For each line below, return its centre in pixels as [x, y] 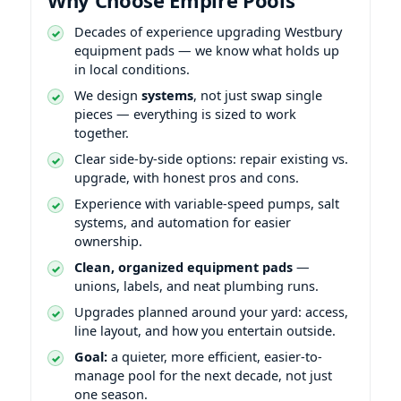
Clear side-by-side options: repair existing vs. [211, 158]
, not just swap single [258, 94]
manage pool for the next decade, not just [203, 375]
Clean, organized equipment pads [183, 266]
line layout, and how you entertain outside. [205, 330]
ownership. [108, 240]
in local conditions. [132, 68]
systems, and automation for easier [183, 222]
